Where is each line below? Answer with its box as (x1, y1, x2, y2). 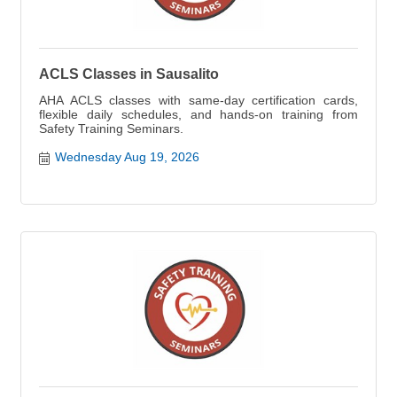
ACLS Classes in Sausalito (39, 66, 219, 82)
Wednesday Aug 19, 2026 (54, 150, 199, 164)
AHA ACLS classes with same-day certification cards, (39, 93, 358, 107)
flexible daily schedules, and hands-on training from (39, 107, 358, 121)
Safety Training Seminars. (39, 121, 183, 136)
